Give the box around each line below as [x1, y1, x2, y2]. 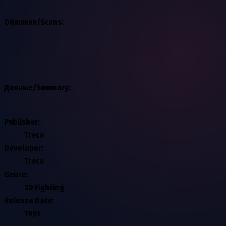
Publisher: [4, 117, 40, 127]
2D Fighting [24, 182, 64, 192]
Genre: [4, 169, 28, 179]
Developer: [4, 143, 43, 153]
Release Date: [4, 195, 54, 205]
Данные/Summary [4, 82, 69, 92]
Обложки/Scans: [4, 17, 64, 27]
